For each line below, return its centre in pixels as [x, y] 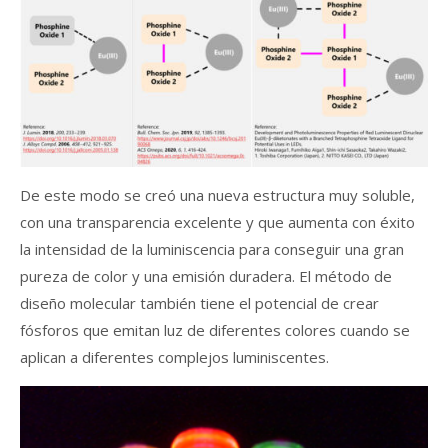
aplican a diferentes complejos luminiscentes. [174, 357]
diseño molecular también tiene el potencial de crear [199, 303]
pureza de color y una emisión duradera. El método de [206, 276]
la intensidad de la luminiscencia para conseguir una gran [212, 249]
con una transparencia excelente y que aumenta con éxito [217, 222]
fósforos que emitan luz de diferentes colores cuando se [215, 330]
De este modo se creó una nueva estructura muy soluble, [217, 195]
